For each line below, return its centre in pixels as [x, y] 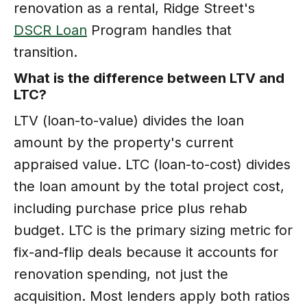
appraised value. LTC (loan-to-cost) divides [152, 164]
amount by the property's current [124, 142]
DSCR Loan [50, 30]
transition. [46, 52]
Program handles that [159, 30]
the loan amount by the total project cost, [149, 186]
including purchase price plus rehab [131, 208]
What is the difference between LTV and [149, 78]
